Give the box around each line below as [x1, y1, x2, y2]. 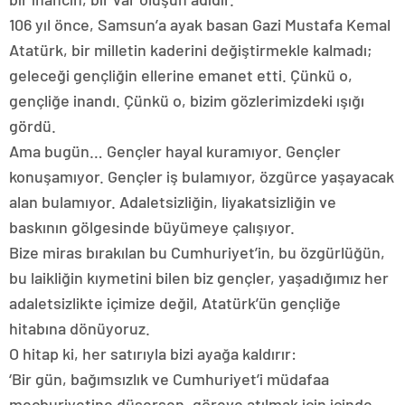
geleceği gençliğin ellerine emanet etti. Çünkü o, [9, 65, 353, 85]
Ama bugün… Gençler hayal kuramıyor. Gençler [9, 141, 341, 161]
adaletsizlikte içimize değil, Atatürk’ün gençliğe [9, 293, 341, 313]
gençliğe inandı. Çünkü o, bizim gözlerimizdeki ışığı [9, 90, 364, 110]
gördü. [9, 116, 56, 136]
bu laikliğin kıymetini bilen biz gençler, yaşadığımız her [9, 268, 389, 287]
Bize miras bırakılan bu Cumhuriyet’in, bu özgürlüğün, [9, 242, 385, 262]
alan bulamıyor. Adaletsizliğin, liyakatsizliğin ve [9, 192, 336, 212]
